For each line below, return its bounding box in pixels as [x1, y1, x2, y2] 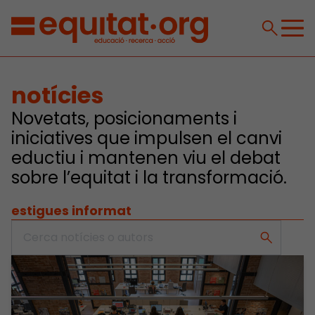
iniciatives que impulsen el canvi [11, 127, 282, 150]
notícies [11, 79, 103, 111]
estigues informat [11, 202, 131, 219]
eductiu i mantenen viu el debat [11, 146, 281, 169]
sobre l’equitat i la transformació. [11, 166, 287, 189]
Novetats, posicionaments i [11, 107, 237, 130]
